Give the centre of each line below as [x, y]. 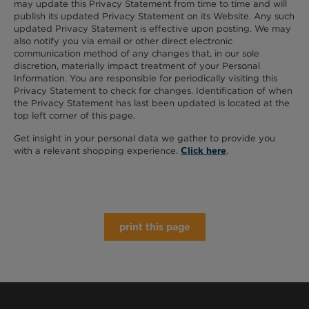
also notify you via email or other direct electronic [123, 41]
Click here [203, 151]
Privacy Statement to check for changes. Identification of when [153, 90]
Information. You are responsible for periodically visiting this [146, 78]
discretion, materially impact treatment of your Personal [137, 66]
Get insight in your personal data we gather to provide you [144, 139]
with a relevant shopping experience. [97, 151]
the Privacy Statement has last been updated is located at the [152, 103]
